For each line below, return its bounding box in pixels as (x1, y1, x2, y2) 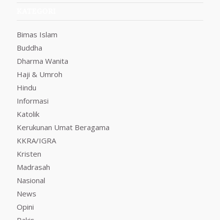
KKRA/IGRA (16, 136, 56, 146)
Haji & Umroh (16, 69, 62, 80)
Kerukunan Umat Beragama (16, 122, 110, 133)
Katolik (16, 109, 39, 119)
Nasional (16, 175, 45, 186)
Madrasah (16, 162, 50, 172)
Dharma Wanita (16, 56, 68, 66)
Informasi (16, 96, 49, 106)
